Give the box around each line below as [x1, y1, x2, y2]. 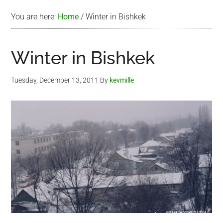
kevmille [110, 76, 134, 84]
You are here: [11, 12, 58, 21]
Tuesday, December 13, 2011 [11, 76, 99, 84]
